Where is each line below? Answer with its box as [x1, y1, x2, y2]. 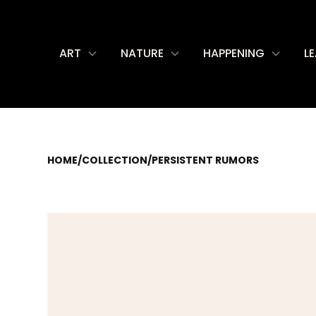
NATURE [121, 45, 164, 61]
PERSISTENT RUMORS [152, 153, 260, 167]
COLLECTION [82, 153, 148, 167]
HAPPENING [203, 45, 265, 61]
